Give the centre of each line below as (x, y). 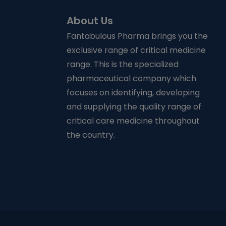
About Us (90, 21)
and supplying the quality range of (134, 107)
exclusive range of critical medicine (136, 50)
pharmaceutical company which (131, 78)
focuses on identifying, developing (133, 93)
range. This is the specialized (123, 64)
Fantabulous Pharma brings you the (137, 36)
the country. (91, 135)
